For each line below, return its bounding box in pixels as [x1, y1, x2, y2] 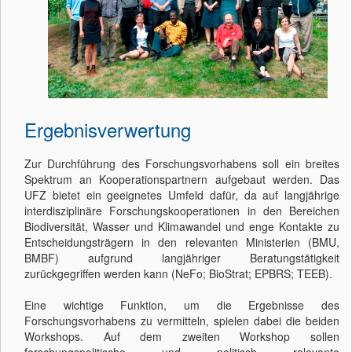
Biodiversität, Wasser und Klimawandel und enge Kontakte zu [24, 218, 339, 235]
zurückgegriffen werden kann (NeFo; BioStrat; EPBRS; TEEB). [24, 266, 332, 282]
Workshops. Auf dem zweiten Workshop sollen [24, 328, 339, 345]
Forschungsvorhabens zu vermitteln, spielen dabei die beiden [24, 313, 339, 329]
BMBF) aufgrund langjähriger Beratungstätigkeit [24, 250, 339, 266]
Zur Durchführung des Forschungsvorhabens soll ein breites [24, 156, 339, 172]
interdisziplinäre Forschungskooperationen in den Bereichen [24, 203, 339, 219]
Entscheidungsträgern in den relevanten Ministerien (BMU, [24, 234, 339, 251]
